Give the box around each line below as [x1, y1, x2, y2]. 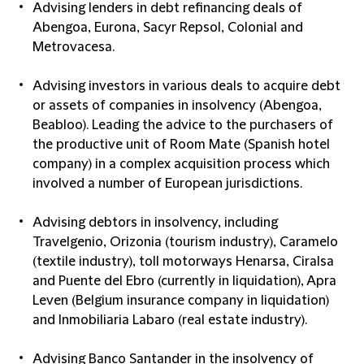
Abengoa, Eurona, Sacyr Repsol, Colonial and [32, 20, 303, 35]
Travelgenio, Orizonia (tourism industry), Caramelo [32, 235, 338, 249]
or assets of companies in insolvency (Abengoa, [32, 98, 322, 113]
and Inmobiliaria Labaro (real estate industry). [32, 313, 307, 327]
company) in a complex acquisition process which [32, 157, 330, 171]
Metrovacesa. [32, 40, 115, 54]
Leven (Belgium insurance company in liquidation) [32, 293, 329, 308]
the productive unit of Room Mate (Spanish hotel [32, 137, 330, 152]
